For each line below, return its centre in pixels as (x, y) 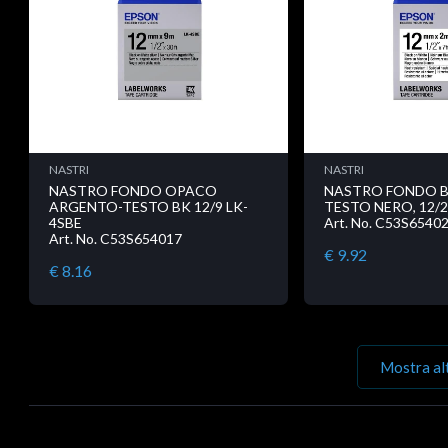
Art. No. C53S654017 (115, 239)
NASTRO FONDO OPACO (133, 191)
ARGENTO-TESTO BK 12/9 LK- (148, 207)
